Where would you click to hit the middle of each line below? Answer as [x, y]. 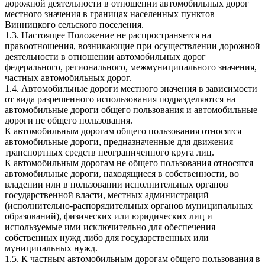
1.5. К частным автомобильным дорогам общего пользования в [132, 258]
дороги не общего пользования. [69, 120]
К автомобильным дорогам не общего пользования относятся [129, 163]
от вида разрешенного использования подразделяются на [120, 99]
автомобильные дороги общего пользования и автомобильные [131, 109]
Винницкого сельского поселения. [74, 24]
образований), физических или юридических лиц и [109, 216]
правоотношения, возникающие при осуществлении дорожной [132, 46]
